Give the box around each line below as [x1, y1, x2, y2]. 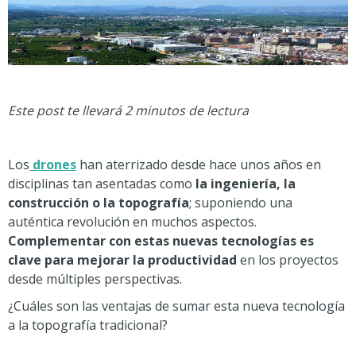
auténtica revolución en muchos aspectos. [8, 213, 257, 230]
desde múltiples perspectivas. [8, 270, 182, 288]
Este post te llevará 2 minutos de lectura [8, 102, 249, 119]
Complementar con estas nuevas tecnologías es [8, 232, 314, 250]
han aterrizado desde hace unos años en [76, 156, 321, 173]
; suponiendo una [189, 194, 292, 211]
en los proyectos [237, 251, 339, 269]
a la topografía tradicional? [8, 316, 168, 334]
